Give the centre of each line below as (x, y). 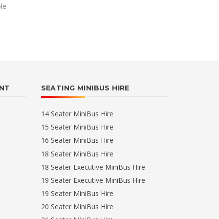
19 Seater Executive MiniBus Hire (93, 180)
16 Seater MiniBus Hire (77, 140)
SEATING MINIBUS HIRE (85, 88)
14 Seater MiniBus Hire (77, 114)
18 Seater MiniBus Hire (77, 153)
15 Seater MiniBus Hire (77, 127)
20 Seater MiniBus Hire (77, 207)
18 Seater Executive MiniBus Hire (93, 167)
